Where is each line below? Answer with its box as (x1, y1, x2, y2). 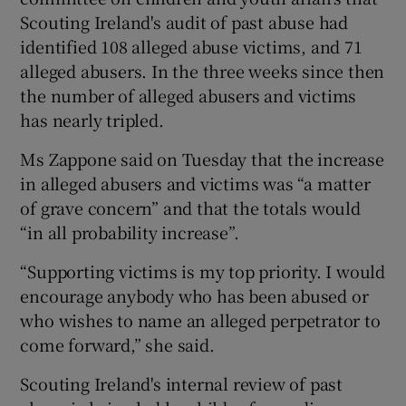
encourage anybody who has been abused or (20, 283, 369, 307)
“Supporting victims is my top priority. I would (20, 258, 386, 283)
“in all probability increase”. (20, 219, 239, 244)
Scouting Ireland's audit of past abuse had (20, 9, 349, 34)
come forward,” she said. (20, 332, 215, 356)
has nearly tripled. (20, 107, 164, 131)
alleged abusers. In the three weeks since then (20, 58, 385, 82)
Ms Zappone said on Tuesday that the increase (20, 146, 384, 170)
